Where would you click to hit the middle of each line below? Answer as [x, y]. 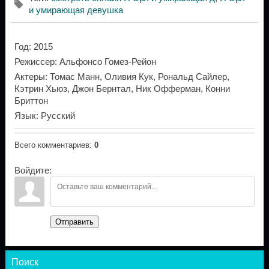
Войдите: [33, 171]
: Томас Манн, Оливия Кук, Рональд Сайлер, [137, 77]
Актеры [29, 77]
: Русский [55, 116]
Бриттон [31, 101]
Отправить [74, 222]
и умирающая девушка [76, 10]
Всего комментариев [52, 145]
